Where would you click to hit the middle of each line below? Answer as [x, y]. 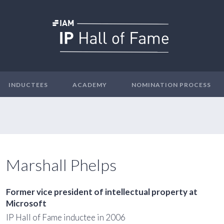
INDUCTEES [28, 85]
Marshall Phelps [61, 165]
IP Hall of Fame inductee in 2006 [65, 217]
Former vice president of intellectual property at [101, 192]
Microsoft [26, 203]
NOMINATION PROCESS [171, 85]
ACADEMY [90, 85]
